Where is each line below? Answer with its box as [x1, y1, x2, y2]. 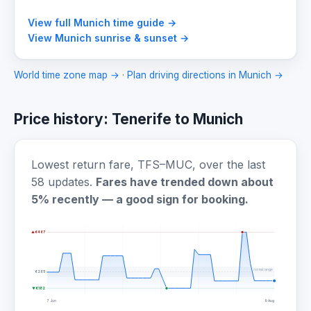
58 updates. [31, 175, 96, 190]
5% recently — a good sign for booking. [31, 192, 249, 207]
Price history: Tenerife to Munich [14, 110, 243, 128]
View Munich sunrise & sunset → [28, 32, 190, 44]
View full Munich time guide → [28, 17, 177, 29]
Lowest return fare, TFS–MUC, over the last [31, 158, 265, 172]
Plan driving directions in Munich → [127, 69, 283, 81]
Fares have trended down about [96, 175, 274, 190]
